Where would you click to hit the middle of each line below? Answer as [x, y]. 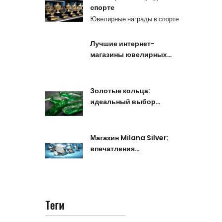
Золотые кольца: [120, 90]
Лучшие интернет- [122, 43]
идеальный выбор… [125, 101]
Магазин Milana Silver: [129, 138]
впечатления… [115, 148]
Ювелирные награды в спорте [134, 19]
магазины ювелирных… [131, 54]
